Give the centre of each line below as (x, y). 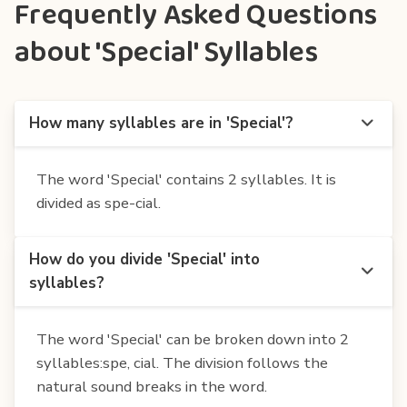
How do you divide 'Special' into (144, 259)
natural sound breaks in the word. (152, 386)
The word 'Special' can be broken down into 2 (193, 339)
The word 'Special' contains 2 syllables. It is (186, 179)
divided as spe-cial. (99, 203)
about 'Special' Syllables (167, 53)
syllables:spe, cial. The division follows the (182, 362)
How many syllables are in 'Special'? (161, 123)
